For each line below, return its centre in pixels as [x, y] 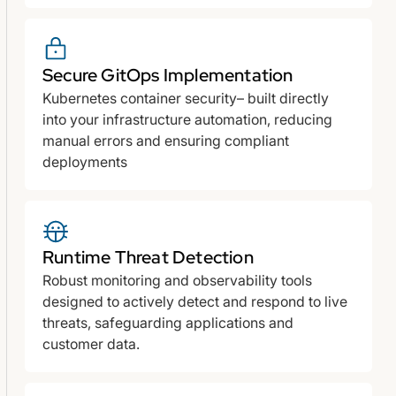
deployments [85, 161]
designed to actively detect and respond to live [195, 301]
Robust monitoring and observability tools [177, 280]
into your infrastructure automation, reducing [187, 119]
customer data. [91, 343]
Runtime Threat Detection [148, 257]
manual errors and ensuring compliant [166, 140]
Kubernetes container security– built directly [186, 98]
